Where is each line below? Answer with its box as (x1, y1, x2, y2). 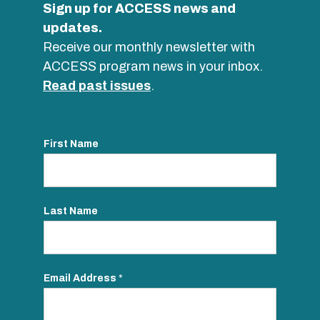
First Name (44, 138, 99, 149)
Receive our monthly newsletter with (43, 39, 255, 54)
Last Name (44, 205, 98, 216)
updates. (43, 20, 102, 35)
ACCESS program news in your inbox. (43, 59, 263, 74)
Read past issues (43, 78, 151, 93)
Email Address (44, 272, 119, 284)
